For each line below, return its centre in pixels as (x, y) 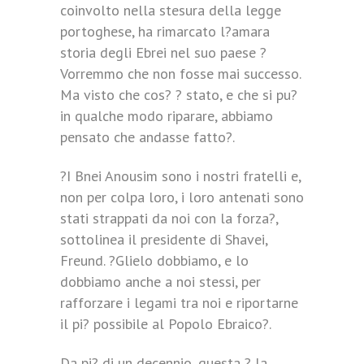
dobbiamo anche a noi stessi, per (160, 282)
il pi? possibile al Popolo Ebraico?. (166, 324)
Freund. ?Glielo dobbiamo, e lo (154, 260)
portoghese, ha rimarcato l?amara (165, 31)
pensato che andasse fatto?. (147, 137)
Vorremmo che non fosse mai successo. (180, 74)
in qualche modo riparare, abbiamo (167, 116)
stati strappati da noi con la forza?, (169, 218)
